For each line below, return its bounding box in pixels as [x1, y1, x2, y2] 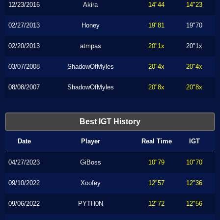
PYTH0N [78, 200, 103, 207]
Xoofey [80, 179, 101, 187]
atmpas [80, 42, 101, 50]
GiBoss [80, 159, 101, 166]
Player [81, 137, 100, 145]
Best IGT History [80, 117, 140, 126]
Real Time [141, 137, 172, 145]
